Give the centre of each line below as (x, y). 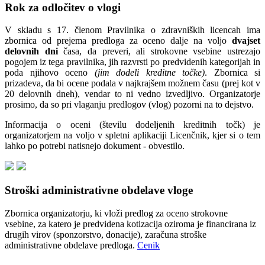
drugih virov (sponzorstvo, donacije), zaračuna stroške (106, 234)
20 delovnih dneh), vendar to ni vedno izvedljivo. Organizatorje (132, 94)
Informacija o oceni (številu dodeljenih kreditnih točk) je (132, 125)
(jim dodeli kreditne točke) (149, 73)
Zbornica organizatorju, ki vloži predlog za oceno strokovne (116, 213)
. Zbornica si (232, 73)
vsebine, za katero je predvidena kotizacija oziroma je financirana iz (130, 224)
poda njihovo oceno (50, 73)
